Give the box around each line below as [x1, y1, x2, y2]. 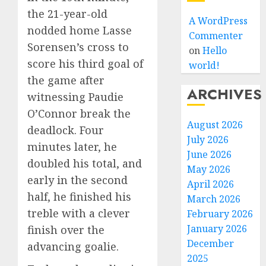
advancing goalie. [27, 239, 119, 254]
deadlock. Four [27, 123, 104, 138]
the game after [27, 73, 104, 88]
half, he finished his [27, 189, 131, 204]
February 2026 [187, 207, 254, 220]
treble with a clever [27, 206, 130, 221]
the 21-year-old [27, 7, 107, 21]
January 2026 [187, 222, 248, 235]
